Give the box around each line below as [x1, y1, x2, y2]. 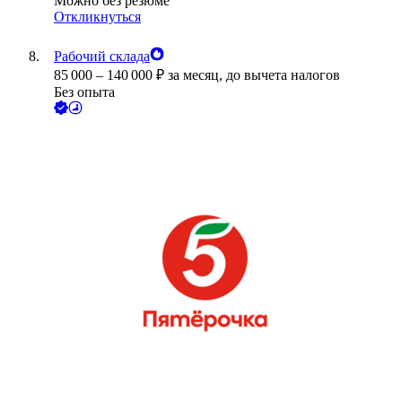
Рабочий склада [54, 48, 150, 65]
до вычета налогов [226, 67, 340, 83]
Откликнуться [54, 9, 141, 25]
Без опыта [54, 84, 115, 100]
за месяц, [168, 67, 226, 83]
